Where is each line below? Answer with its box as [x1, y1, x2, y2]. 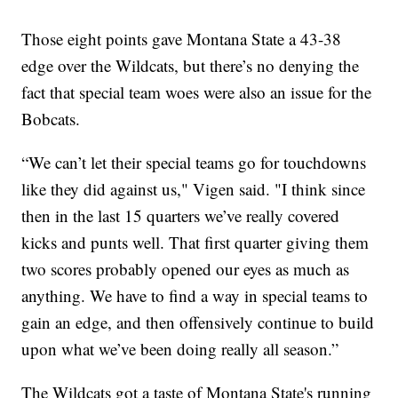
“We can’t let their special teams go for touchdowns [21, 150, 367, 173]
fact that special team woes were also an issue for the [21, 80, 372, 103]
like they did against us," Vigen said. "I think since [21, 177, 366, 200]
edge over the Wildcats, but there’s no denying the [21, 53, 360, 76]
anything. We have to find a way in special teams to [21, 283, 369, 306]
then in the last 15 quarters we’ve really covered [21, 203, 340, 227]
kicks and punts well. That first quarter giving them [21, 230, 370, 253]
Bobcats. [21, 107, 81, 130]
